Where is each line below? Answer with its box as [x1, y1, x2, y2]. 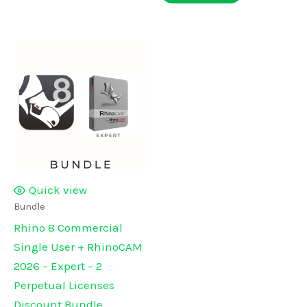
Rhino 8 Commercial [14, 221, 123, 235]
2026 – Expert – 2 [14, 259, 102, 273]
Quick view [29, 183, 87, 197]
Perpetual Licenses [14, 278, 114, 293]
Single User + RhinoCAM [14, 240, 143, 254]
